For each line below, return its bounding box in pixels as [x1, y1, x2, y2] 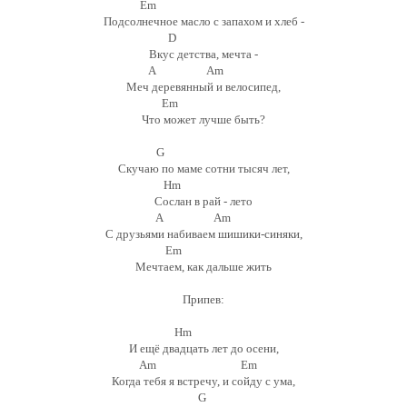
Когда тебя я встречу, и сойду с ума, [112, 374, 295, 388]
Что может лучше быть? [142, 113, 265, 126]
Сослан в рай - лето [154, 194, 253, 208]
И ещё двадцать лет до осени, [128, 342, 279, 355]
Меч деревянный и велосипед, [126, 80, 281, 94]
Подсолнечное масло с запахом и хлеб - [103, 15, 304, 28]
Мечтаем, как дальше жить [135, 260, 272, 273]
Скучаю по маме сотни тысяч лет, [117, 162, 290, 175]
